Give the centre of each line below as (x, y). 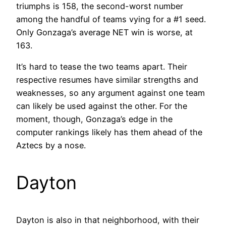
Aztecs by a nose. (51, 146)
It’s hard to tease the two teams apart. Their (102, 67)
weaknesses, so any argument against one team (110, 93)
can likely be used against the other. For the (102, 106)
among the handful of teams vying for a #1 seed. (111, 19)
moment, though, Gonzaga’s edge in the (94, 119)
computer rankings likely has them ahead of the (109, 132)
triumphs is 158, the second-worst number (100, 6)
